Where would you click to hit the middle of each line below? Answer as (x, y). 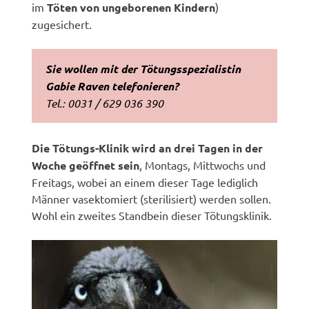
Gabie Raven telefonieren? (112, 86)
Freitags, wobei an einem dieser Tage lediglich (145, 182)
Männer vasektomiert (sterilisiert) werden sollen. (152, 198)
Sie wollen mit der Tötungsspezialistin (143, 68)
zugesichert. (62, 24)
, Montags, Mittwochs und (203, 165)
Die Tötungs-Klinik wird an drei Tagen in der (148, 148)
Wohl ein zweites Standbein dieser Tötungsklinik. (152, 215)
